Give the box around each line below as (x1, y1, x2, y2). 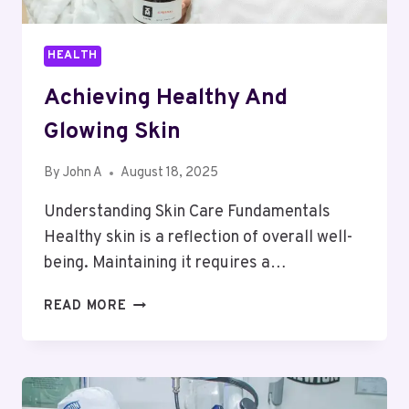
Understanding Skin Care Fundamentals (44, 202, 330, 224)
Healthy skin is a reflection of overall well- (44, 227, 352, 249)
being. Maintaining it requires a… (44, 253, 287, 275)
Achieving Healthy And (44, 83, 288, 113)
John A (63, 164, 103, 183)
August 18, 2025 (121, 164, 219, 183)
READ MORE (44, 298, 127, 316)
